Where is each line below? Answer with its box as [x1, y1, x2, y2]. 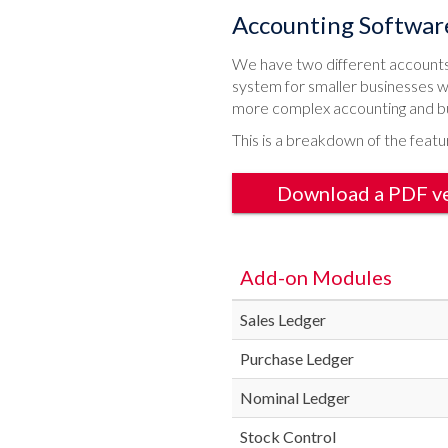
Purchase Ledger [240, 349, 354, 368]
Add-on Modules [240, 265, 392, 289]
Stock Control [240, 427, 336, 446]
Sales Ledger [240, 310, 326, 329]
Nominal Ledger [240, 388, 350, 407]
